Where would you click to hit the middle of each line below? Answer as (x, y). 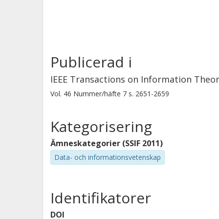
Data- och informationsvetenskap (108, 157)
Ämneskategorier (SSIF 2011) (107, 143)
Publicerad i (91, 62)
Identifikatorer (101, 197)
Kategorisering (101, 126)
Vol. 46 (62, 94)
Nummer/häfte (97, 94)
